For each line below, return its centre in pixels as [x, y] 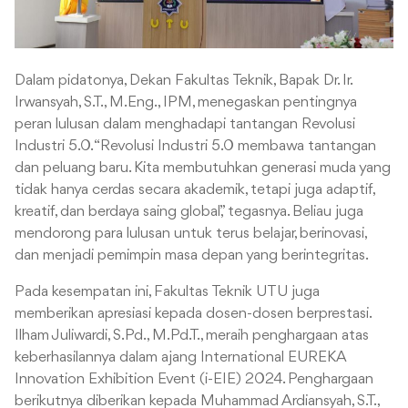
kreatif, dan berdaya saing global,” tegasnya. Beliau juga [189, 212]
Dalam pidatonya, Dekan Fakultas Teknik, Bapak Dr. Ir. [183, 81]
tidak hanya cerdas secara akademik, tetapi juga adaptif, [194, 190]
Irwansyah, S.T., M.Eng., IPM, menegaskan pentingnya [186, 103]
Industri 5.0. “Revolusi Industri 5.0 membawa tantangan [195, 147]
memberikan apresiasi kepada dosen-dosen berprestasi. [193, 314]
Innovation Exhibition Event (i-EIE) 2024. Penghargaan [194, 380]
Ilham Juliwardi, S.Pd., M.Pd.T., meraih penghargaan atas [192, 336]
